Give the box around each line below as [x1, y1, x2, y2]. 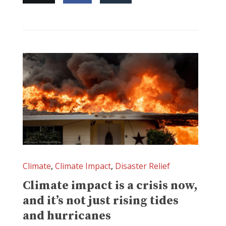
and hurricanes [23, 208, 111, 224]
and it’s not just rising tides [23, 193, 179, 209]
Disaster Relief [115, 160, 170, 172]
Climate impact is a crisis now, [23, 178, 198, 194]
